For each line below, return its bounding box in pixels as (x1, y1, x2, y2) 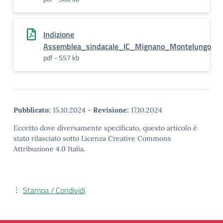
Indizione (43, 28, 74, 40)
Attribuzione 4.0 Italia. (13, 144, 85, 153)
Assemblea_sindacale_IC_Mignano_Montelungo (43, 40, 211, 52)
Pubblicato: (13, 106, 51, 114)
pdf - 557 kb (43, 52, 79, 63)
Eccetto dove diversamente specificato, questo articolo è (13, 123, 197, 132)
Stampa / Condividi (23, 184, 85, 196)
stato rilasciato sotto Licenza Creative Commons (13, 134, 171, 143)
